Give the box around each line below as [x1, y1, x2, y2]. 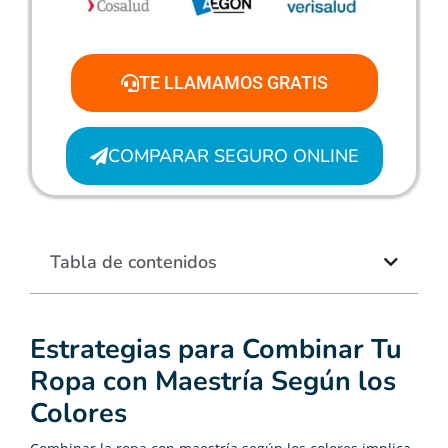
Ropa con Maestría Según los [30, 362, 396, 400]
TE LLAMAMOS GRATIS [138, 71, 328, 93]
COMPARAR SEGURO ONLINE [107, 143, 359, 168]
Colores [30, 394, 127, 432]
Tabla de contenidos [50, 249, 217, 274]
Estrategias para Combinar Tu [30, 330, 402, 368]
